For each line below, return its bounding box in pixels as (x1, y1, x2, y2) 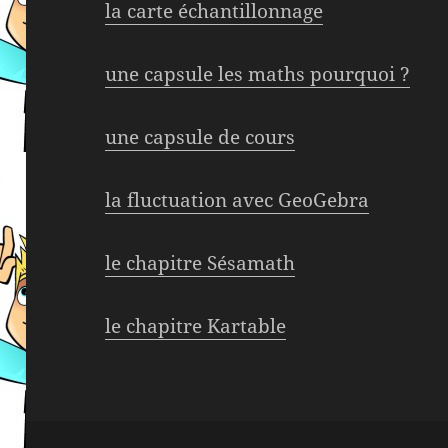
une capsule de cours (105, 124, 296, 151)
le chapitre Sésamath (105, 250, 296, 277)
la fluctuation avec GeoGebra (105, 187, 370, 214)
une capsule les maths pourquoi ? (105, 61, 411, 88)
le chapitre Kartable (105, 313, 287, 340)
